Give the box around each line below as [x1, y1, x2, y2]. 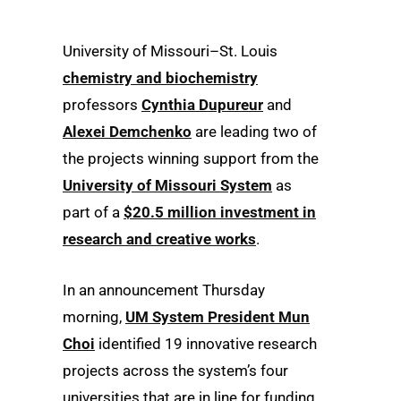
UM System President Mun [125, 308, 310, 327]
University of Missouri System [63, 176, 272, 194]
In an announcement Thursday [63, 281, 265, 300]
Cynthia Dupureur [141, 96, 263, 114]
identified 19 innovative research [95, 335, 317, 354]
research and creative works [63, 230, 256, 248]
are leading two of [192, 123, 317, 141]
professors [63, 96, 141, 114]
